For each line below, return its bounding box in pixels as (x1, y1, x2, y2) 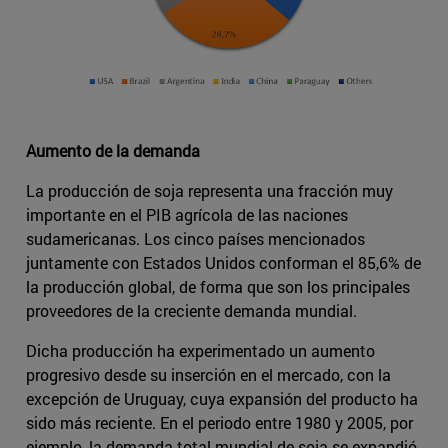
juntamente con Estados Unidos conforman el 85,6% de (26, 252, 421, 274)
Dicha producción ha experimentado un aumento (26, 340, 375, 362)
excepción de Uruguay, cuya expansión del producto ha (26, 388, 418, 410)
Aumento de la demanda (26, 140, 200, 162)
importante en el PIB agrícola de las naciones (26, 204, 348, 226)
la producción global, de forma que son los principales (26, 276, 410, 298)
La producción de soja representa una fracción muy (26, 180, 393, 202)
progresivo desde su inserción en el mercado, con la (26, 364, 391, 386)
